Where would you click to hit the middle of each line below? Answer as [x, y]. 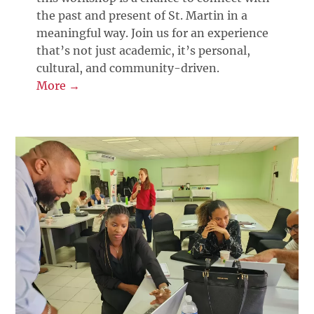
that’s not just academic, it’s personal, [144, 50]
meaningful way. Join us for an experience [153, 33]
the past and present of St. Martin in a [142, 15]
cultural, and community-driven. [128, 68]
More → [59, 85]
